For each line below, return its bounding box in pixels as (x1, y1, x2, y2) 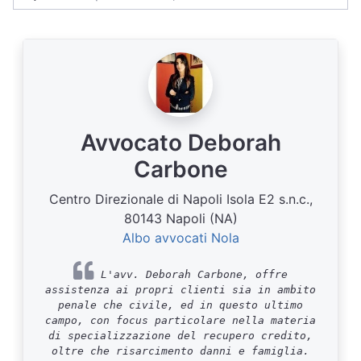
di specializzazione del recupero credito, (48, 330, 313, 342)
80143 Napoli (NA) (123, 210, 238, 226)
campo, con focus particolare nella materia (45, 314, 316, 326)
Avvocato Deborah (80, 129, 281, 156)
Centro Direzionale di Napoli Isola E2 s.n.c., (48, 191, 313, 207)
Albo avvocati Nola (122, 230, 239, 246)
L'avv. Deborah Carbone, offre (94, 268, 288, 280)
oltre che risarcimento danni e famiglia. (52, 345, 309, 357)
